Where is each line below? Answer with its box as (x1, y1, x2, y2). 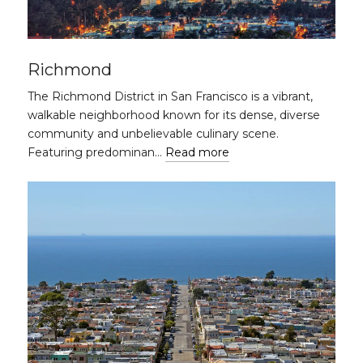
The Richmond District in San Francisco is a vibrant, (28, 89, 313, 104)
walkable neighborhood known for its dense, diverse (28, 108, 320, 122)
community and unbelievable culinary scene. (28, 126, 279, 141)
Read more (165, 145, 229, 160)
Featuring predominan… (28, 145, 165, 160)
